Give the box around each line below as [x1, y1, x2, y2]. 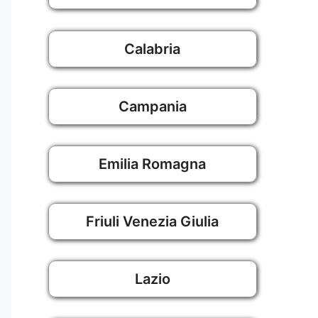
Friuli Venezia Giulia [86, 213, 219, 231]
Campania [118, 97, 187, 115]
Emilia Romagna [99, 155, 206, 172]
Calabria [124, 40, 180, 57]
